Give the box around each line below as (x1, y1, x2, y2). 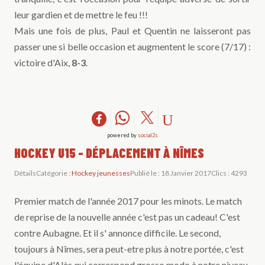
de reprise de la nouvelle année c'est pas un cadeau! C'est (14, 211, 240, 223)
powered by (107, 132, 138, 139)
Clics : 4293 (211, 169, 247, 178)
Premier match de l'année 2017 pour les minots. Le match (14, 195, 242, 207)
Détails (14, 169, 36, 178)
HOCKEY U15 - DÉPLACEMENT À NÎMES (14, 145, 204, 161)
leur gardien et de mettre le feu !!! (14, 9, 148, 21)
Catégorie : (36, 169, 72, 178)
